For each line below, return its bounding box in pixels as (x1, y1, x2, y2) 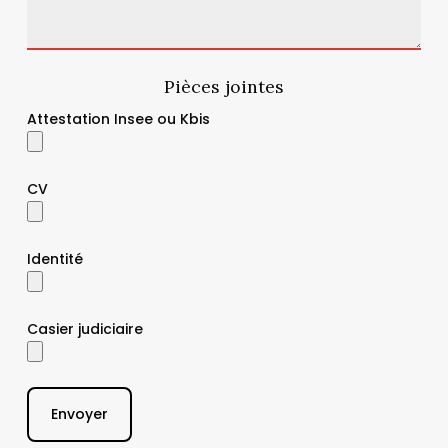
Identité (27, 248, 84, 269)
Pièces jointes (163, 74, 284, 98)
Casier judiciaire (27, 318, 144, 339)
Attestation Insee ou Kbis (27, 108, 211, 129)
